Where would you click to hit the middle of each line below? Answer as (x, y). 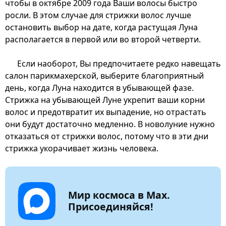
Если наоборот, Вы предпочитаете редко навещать (119, 64)
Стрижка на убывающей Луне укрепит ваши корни (105, 100)
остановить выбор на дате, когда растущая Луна (101, 27)
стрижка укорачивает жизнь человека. (82, 149)
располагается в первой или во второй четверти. (103, 40)
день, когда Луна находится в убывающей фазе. (99, 88)
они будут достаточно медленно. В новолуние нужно (110, 124)
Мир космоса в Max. (119, 195)
